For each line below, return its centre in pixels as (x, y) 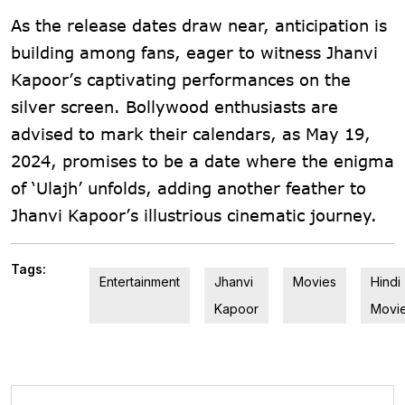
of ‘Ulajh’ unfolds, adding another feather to (188, 188)
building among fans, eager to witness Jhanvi (194, 52)
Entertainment (140, 281)
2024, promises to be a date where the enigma (202, 160)
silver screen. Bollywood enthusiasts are (174, 106)
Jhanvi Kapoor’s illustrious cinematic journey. (194, 215)
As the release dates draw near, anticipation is (199, 25)
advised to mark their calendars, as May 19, (191, 133)
